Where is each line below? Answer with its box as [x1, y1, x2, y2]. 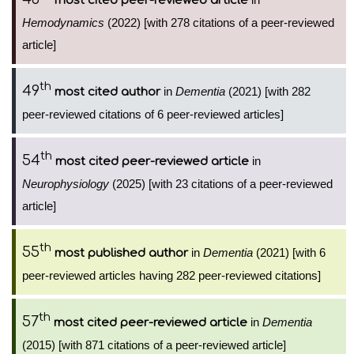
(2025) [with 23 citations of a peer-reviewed [109, 177, 333, 190]
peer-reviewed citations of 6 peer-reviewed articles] [22, 107, 284, 121]
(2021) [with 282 [225, 85, 311, 98]
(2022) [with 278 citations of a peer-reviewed [104, 16, 334, 29]
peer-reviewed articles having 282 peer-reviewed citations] [22, 269, 321, 282]
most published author [55, 247, 188, 260]
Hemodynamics [22, 16, 104, 29]
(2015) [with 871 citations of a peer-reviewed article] [22, 338, 286, 352]
